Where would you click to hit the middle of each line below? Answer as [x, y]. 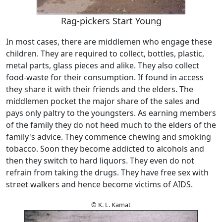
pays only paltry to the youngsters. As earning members [111, 113]
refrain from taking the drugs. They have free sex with [107, 173]
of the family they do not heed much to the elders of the [111, 125]
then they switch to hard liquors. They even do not [100, 161]
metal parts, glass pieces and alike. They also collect [103, 66]
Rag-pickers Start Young [111, 21]
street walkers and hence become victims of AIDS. [100, 185]
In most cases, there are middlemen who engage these [109, 42]
